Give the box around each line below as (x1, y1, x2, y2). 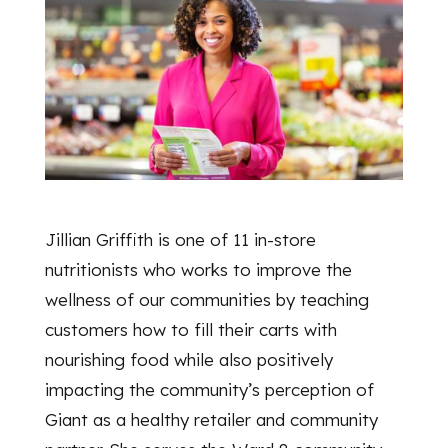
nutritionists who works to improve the (44, 258, 352, 280)
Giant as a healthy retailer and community (44, 408, 378, 430)
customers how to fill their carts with (44, 318, 337, 340)
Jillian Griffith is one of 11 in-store (44, 228, 316, 250)
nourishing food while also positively (44, 348, 333, 370)
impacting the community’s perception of (44, 378, 374, 400)
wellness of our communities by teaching (44, 288, 369, 310)
